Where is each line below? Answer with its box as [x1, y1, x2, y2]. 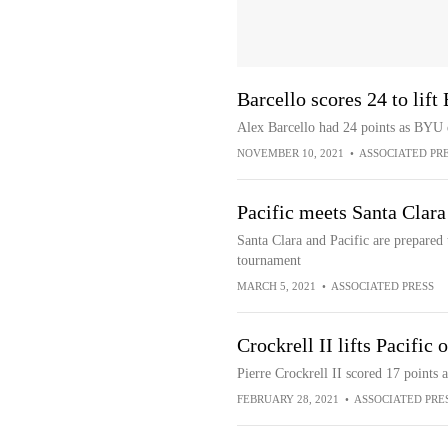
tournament [236, 253, 301, 268]
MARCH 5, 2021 [236, 280, 316, 292]
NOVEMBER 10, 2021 [236, 147, 344, 159]
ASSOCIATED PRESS [330, 280, 434, 292]
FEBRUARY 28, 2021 [236, 393, 339, 405]
